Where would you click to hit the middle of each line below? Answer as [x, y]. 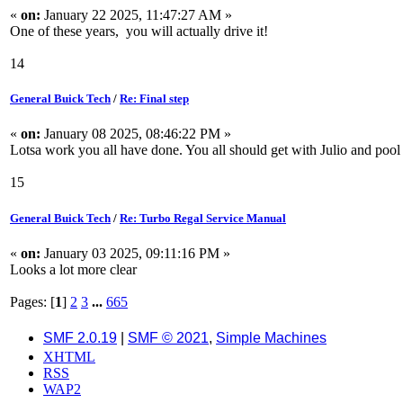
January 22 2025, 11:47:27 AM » [136, 15]
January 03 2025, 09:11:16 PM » [135, 253]
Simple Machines [271, 337]
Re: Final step [154, 99]
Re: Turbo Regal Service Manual [203, 218]
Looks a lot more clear [73, 269]
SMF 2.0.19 [80, 337]
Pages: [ [32, 301]
